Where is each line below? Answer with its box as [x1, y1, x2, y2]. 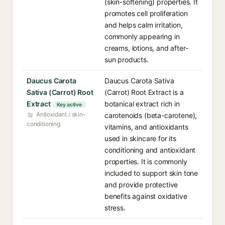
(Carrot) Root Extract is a [104, 88, 184, 96]
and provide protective [104, 180, 178, 189]
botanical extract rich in [104, 99, 180, 108]
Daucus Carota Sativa [104, 76, 174, 85]
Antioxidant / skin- [36, 110, 86, 118]
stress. [104, 203, 126, 212]
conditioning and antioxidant [104, 146, 196, 154]
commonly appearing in [104, 32, 180, 41]
